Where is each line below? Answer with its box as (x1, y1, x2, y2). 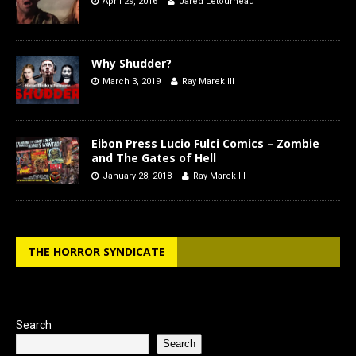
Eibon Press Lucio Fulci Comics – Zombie (91, 135, 319, 151)
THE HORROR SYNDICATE (28, 243, 165, 259)
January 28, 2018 (103, 170, 172, 181)
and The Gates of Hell (91, 149, 216, 165)
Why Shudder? (91, 55, 172, 71)
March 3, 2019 (103, 75, 161, 87)
